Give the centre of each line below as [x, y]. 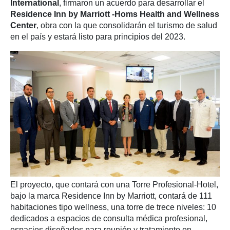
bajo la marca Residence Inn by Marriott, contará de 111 [111, 196]
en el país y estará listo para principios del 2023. [98, 37]
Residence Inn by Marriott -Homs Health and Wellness [115, 14]
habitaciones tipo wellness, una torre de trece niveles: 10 [113, 207]
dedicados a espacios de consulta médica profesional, [109, 218]
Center [23, 25]
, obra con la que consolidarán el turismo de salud [127, 25]
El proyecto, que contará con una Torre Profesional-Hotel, [114, 184]
